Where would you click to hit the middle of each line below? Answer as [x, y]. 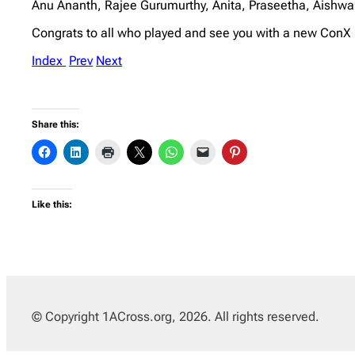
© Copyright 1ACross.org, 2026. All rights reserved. [176, 316]
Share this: [56, 124]
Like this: [52, 204]
